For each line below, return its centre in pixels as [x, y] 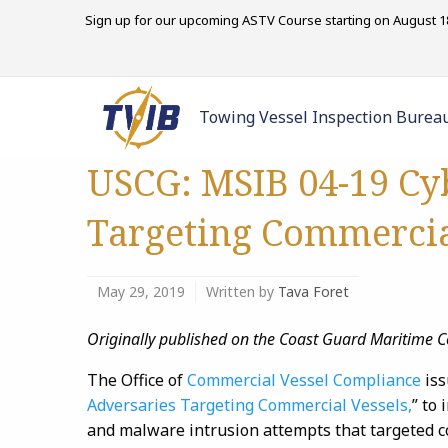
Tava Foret [313, 291]
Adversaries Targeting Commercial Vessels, [249, 405]
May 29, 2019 [141, 291]
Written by [242, 291]
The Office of [137, 380]
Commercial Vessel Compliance [304, 380]
